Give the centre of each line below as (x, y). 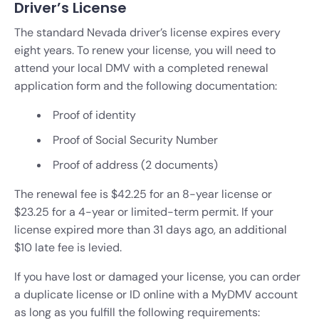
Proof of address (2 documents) (135, 164)
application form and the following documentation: (146, 85)
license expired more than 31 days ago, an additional (151, 229)
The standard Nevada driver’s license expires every (147, 32)
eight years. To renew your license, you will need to (145, 50)
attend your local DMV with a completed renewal (141, 68)
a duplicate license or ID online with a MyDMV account (156, 294)
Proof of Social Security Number (135, 140)
